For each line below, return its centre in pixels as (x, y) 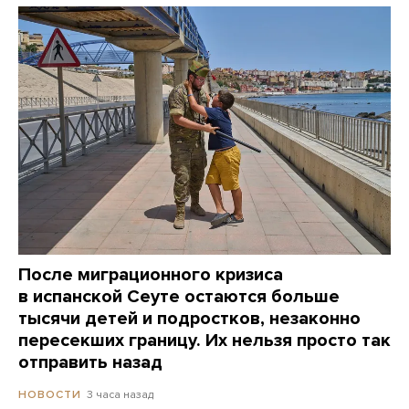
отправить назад (90, 363)
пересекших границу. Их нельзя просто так (204, 341)
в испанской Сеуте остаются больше (179, 297)
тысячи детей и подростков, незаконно (189, 319)
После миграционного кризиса (151, 275)
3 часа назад (120, 395)
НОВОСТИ (50, 395)
